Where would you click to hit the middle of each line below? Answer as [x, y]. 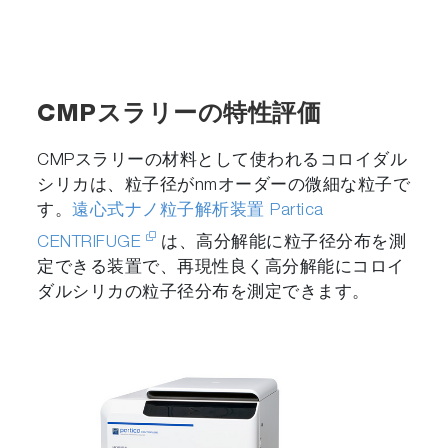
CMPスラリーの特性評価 [179, 116]
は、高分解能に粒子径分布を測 [284, 243]
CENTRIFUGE [89, 243]
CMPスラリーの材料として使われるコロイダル [222, 162]
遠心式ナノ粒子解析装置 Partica [198, 212]
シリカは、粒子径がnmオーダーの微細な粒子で [224, 187]
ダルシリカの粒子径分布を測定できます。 [203, 293]
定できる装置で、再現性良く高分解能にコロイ [221, 268]
